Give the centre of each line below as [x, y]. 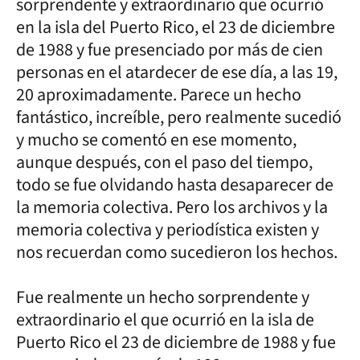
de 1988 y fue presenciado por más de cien [170, 50]
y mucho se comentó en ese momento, [156, 140]
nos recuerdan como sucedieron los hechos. [178, 252]
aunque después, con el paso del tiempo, [164, 162]
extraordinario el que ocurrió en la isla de [165, 320]
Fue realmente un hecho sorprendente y [163, 297]
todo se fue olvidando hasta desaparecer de [175, 185]
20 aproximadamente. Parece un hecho [159, 95]
